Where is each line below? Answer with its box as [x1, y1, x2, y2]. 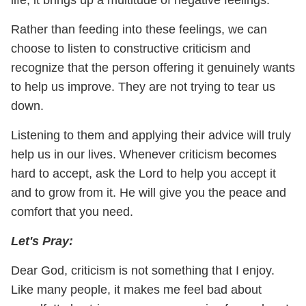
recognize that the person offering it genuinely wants [11, 60, 295, 74]
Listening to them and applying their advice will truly [11, 128, 291, 142]
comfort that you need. [11, 204, 140, 219]
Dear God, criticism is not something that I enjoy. [11, 263, 275, 277]
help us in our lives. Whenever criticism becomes [11, 147, 277, 161]
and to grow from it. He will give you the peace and [11, 185, 286, 199]
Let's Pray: [11, 234, 76, 248]
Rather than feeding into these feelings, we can [11, 22, 267, 36]
